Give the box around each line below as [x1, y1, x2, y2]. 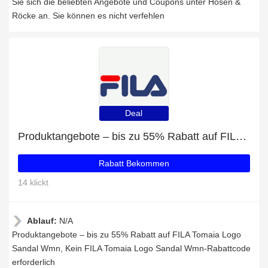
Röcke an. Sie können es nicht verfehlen [12, 11, 165, 20]
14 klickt [18, 178, 48, 187]
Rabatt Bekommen [99, 159, 169, 168]
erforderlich [12, 257, 55, 267]
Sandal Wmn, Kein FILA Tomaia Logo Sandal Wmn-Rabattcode [12, 243, 251, 253]
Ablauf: [27, 216, 59, 226]
